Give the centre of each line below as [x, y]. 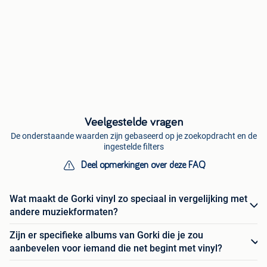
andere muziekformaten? [64, 212]
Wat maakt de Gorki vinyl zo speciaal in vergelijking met [128, 199]
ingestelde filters [133, 147]
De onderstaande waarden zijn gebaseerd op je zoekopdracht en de [133, 136]
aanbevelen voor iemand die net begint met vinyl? [116, 249]
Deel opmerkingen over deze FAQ [143, 165]
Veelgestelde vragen [133, 122]
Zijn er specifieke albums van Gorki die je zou [106, 235]
